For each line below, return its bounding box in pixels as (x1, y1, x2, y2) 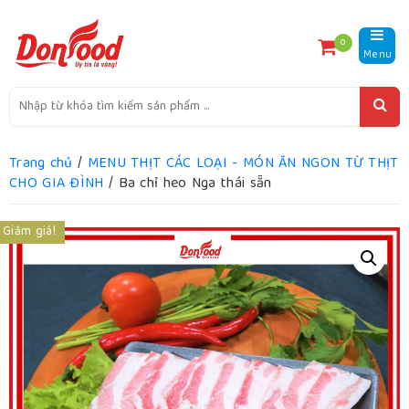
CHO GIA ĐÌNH (9, 172, 104, 197)
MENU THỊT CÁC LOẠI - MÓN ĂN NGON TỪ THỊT (87, 152, 399, 177)
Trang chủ (9, 152, 73, 177)
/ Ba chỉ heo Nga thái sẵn (103, 172, 272, 197)
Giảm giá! (3, 221, 56, 244)
